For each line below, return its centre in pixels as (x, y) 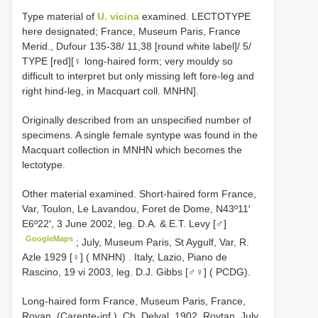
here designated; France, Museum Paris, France (131, 32)
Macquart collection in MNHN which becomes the (132, 150)
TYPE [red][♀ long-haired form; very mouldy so (127, 61)
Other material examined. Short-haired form (122, 194)
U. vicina (118, 17)
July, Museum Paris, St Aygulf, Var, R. (166, 242)
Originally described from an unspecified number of (137, 120)
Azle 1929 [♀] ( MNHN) (74, 257)
